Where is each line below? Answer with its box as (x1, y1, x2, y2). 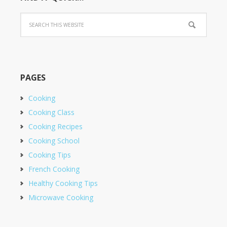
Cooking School (28, 135, 80, 145)
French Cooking (28, 164, 80, 174)
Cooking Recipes (28, 121, 83, 131)
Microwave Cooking (28, 192, 93, 202)
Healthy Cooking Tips (28, 178, 98, 188)
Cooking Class (28, 107, 74, 117)
